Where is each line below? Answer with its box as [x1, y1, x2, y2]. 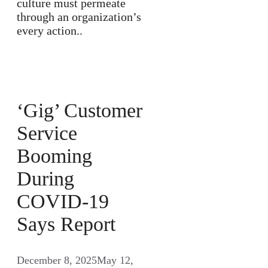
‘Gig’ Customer [17, 99, 142, 122]
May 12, [97, 254, 133, 266]
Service [17, 122, 77, 145]
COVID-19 [17, 190, 109, 213]
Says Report [17, 213, 115, 236]
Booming [17, 145, 92, 167]
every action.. [17, 24, 83, 38]
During [17, 167, 74, 190]
